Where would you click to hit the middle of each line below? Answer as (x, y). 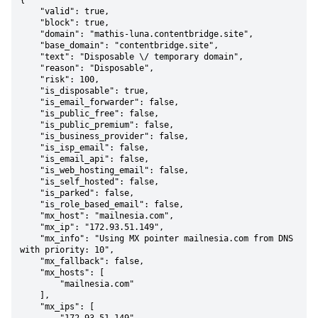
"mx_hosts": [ (30, 273)
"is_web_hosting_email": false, (30, 170)
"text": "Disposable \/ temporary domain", (30, 57)
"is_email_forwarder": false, (30, 102)
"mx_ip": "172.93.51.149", (30, 227)
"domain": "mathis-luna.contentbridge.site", (30, 34)
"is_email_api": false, (30, 159)
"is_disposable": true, (30, 91)
